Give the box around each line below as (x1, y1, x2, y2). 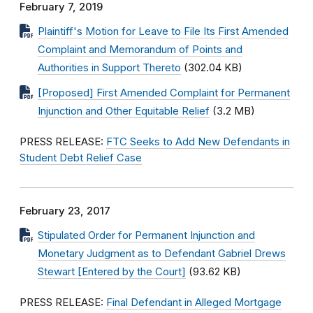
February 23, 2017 (20, 205, 110, 217)
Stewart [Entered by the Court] (38, 265, 186, 278)
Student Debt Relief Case (20, 152, 142, 164)
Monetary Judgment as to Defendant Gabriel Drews (38, 247, 286, 260)
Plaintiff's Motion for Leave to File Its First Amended (38, 25, 289, 38)
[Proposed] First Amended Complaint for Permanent (38, 87, 290, 99)
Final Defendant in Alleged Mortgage (106, 296, 282, 309)
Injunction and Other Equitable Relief (38, 105, 210, 117)
